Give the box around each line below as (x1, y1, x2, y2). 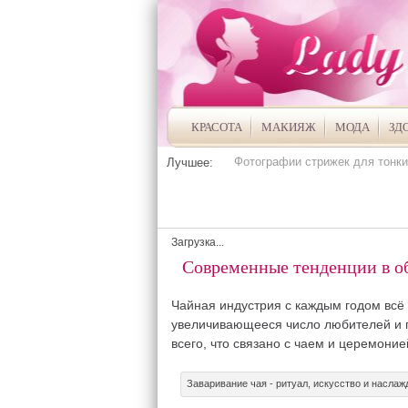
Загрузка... (170, 236, 224, 249)
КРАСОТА (190, 120, 242, 134)
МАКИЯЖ (260, 120, 316, 134)
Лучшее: (166, 156, 213, 169)
